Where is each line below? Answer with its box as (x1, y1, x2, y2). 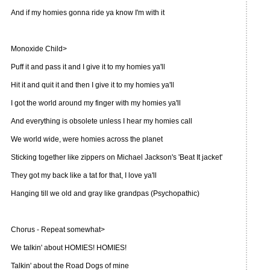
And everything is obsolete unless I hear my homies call (11, 117, 192, 125)
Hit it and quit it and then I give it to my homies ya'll (11, 81, 174, 89)
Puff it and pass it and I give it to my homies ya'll (11, 63, 165, 71)
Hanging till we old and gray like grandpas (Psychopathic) (11, 189, 199, 198)
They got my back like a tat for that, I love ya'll (11, 171, 157, 180)
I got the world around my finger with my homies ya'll (11, 99, 181, 107)
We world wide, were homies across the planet (11, 135, 163, 143)
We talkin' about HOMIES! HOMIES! (11, 243, 127, 252)
